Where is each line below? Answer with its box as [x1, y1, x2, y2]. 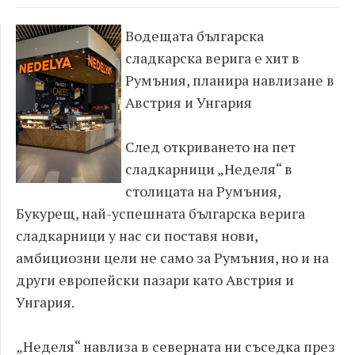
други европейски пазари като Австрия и [16, 270, 294, 289]
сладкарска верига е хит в [125, 48, 300, 67]
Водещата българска [125, 26, 264, 45]
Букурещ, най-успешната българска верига [16, 204, 305, 223]
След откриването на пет [125, 137, 296, 156]
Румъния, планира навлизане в [125, 71, 334, 90]
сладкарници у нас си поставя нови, [16, 226, 258, 245]
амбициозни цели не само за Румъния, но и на [16, 248, 329, 267]
